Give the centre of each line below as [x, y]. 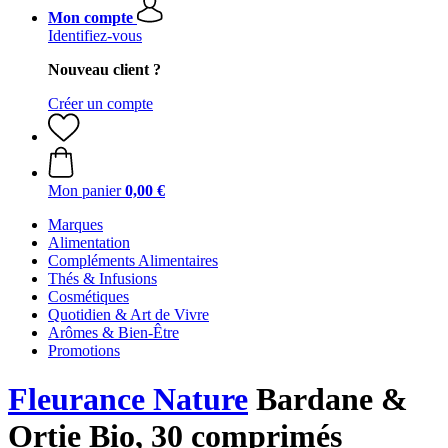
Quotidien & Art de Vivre [128, 314]
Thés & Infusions [102, 278]
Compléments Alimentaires [133, 260]
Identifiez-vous [95, 35]
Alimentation [89, 242]
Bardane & [328, 399]
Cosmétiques [88, 296]
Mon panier [84, 190]
